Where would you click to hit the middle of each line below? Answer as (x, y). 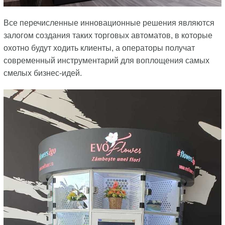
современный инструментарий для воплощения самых (106, 60)
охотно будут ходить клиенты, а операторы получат (99, 48)
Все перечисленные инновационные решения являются (109, 23)
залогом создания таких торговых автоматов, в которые (108, 35)
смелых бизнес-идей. (42, 73)
